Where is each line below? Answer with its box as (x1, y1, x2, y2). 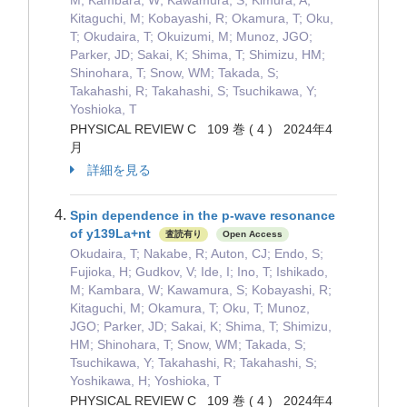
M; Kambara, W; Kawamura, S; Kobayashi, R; (70, 283, 332, 297)
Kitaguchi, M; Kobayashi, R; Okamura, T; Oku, (70, 11, 333, 25)
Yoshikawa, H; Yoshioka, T (70, 373, 222, 388)
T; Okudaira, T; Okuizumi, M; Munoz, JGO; (70, 29, 313, 44)
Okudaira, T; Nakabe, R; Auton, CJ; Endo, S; (70, 246, 323, 261)
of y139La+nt (70, 226, 151, 241)
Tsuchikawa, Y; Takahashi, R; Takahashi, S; (70, 355, 317, 370)
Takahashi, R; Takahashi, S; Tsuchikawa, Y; (70, 84, 317, 98)
